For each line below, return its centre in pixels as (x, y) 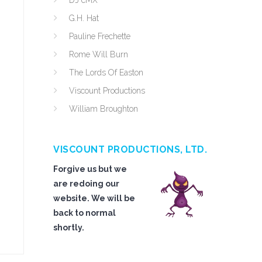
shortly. (69, 227)
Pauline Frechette (100, 36)
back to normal (85, 213)
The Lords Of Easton (106, 73)
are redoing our (86, 184)
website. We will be (94, 198)
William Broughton (104, 109)
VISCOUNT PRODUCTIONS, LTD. (130, 149)
